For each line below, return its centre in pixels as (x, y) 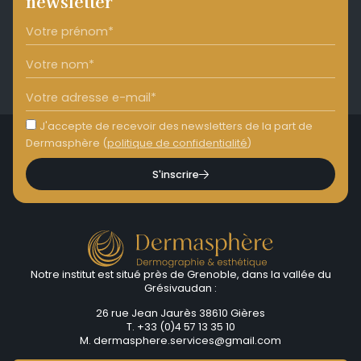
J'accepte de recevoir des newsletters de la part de (176, 127)
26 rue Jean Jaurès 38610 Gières (180, 313)
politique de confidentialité (177, 143)
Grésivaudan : (180, 288)
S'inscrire (175, 174)
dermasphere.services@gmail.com (187, 341)
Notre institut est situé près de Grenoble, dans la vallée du (180, 274)
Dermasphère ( (66, 143)
